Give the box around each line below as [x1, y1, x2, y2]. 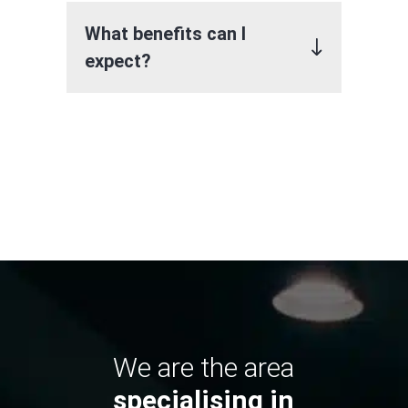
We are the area [113, 352, 295, 383]
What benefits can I [84, 23, 246, 45]
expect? [84, 50, 151, 72]
